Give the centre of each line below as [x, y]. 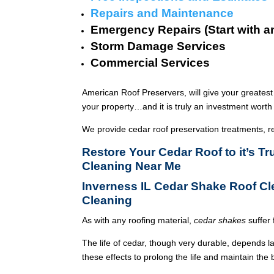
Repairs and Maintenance [162, 13]
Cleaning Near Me [132, 166]
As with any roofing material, [138, 220]
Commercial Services [150, 62]
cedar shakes [220, 220]
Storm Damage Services [158, 46]
